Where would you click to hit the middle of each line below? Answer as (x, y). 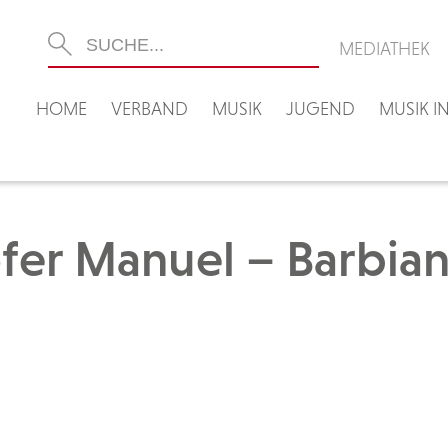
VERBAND (149, 108)
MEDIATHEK (384, 48)
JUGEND (320, 108)
